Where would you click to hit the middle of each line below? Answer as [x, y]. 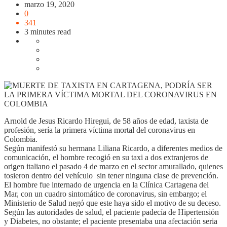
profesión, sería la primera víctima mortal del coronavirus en [100, 130]
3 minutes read [48, 31]
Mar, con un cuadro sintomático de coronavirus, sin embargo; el [105, 194]
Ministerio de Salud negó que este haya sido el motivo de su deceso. [112, 203]
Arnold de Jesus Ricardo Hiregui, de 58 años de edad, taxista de [106, 121]
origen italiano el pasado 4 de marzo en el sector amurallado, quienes [113, 166]
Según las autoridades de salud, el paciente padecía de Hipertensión [111, 212]
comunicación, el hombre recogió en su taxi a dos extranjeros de [106, 157]
